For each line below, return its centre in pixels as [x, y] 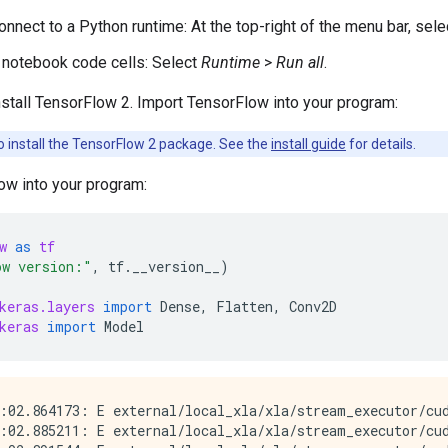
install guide [308, 143]
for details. [381, 143]
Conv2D [313, 306]
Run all [300, 62]
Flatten [244, 306]
